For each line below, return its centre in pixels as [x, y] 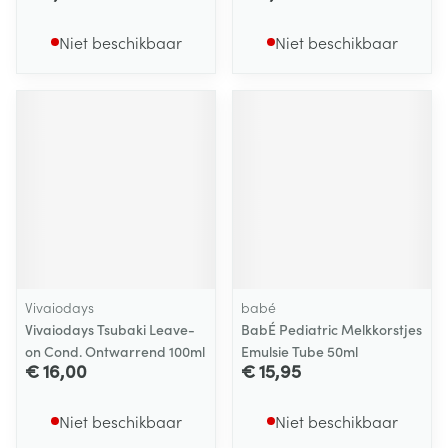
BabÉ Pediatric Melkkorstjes [331, 329]
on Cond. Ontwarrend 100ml [115, 351]
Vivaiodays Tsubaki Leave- [110, 329]
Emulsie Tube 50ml [299, 351]
